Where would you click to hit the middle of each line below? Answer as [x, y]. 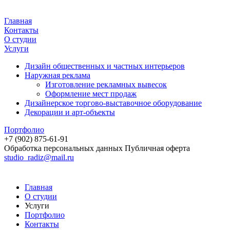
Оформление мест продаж [91, 94]
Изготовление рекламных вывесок [106, 84]
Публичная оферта [157, 148]
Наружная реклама [57, 75]
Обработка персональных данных [63, 148]
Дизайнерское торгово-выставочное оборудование [113, 103]
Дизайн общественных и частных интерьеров [105, 66]
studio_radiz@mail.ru [39, 157]
